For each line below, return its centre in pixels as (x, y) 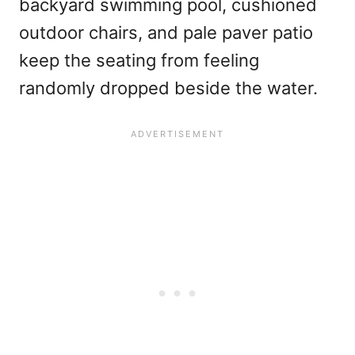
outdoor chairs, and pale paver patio (166, 33)
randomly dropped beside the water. (168, 88)
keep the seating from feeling (139, 61)
